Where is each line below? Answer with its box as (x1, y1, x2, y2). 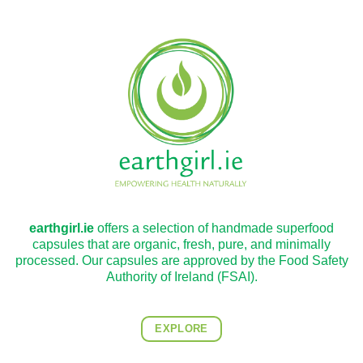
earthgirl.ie (29, 220, 94, 235)
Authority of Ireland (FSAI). (105, 269, 258, 284)
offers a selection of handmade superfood (94, 220, 334, 235)
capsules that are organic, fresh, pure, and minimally (32, 237, 331, 251)
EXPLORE (155, 322, 208, 335)
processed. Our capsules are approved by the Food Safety (15, 253, 348, 267)
